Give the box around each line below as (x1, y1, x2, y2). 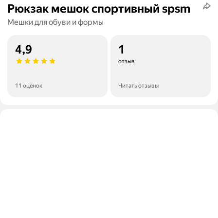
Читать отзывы (118, 82, 159, 90)
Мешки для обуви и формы (7, 18, 104, 27)
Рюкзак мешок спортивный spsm (7, 2, 190, 16)
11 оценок (15, 82, 42, 90)
